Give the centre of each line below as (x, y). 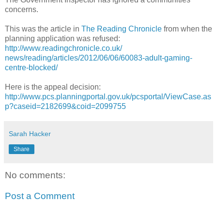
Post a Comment (40, 196)
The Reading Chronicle (122, 29)
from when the (187, 29)
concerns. (22, 9)
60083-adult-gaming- (156, 58)
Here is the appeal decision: (53, 87)
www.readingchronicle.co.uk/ (73, 48)
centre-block (26, 67)
